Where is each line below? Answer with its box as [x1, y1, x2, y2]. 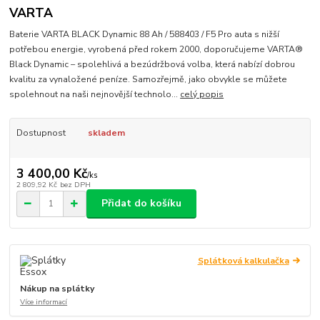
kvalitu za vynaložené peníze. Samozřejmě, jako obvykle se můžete [9, 74, 288, 86]
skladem [87, 127, 125, 139]
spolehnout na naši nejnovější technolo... [9, 89, 181, 101]
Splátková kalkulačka [197, 254, 289, 266]
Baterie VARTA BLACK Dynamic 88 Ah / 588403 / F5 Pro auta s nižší [9, 29, 280, 41]
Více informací [20, 296, 68, 307]
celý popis [180, 89, 224, 101]
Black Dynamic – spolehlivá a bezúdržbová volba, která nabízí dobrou [9, 59, 296, 71]
